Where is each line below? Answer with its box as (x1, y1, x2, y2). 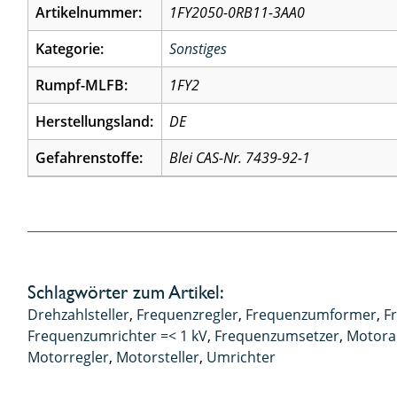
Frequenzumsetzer (214, 325, 340, 346)
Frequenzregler (136, 304, 239, 324)
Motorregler (27, 346, 110, 367)
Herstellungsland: (35, 112, 154, 131)
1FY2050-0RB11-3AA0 (169, 3, 306, 22)
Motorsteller (116, 346, 200, 367)
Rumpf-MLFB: (35, 75, 128, 95)
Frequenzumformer (245, 304, 378, 324)
